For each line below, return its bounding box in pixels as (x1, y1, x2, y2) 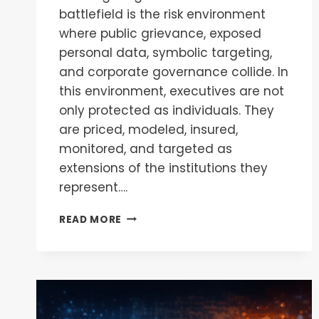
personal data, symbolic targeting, (59, 43, 272, 61)
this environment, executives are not (59, 82, 284, 100)
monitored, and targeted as (59, 140, 232, 157)
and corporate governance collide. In (59, 63, 288, 80)
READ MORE (59, 212, 122, 226)
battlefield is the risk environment (59, 5, 266, 23)
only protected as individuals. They (59, 101, 274, 119)
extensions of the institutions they (59, 159, 268, 177)
